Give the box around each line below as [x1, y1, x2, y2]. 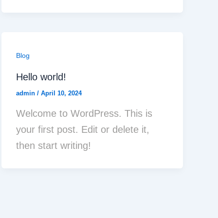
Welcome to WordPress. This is [16, 108, 152, 119]
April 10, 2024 [40, 90, 82, 97]
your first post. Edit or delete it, [16, 124, 149, 135]
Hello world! [16, 72, 66, 83]
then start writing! [16, 140, 91, 151]
